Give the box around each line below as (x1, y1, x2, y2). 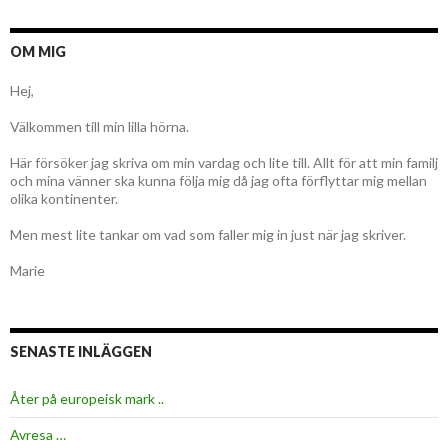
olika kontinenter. (10, 190, 118, 208)
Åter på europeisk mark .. (10, 390, 164, 408)
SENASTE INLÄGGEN (10, 343, 152, 361)
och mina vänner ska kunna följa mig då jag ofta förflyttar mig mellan (10, 172, 427, 190)
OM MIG (10, 43, 66, 61)
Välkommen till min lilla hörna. (10, 118, 189, 136)
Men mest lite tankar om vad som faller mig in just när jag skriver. (10, 226, 406, 244)
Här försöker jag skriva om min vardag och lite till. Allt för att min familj (10, 154, 438, 172)
